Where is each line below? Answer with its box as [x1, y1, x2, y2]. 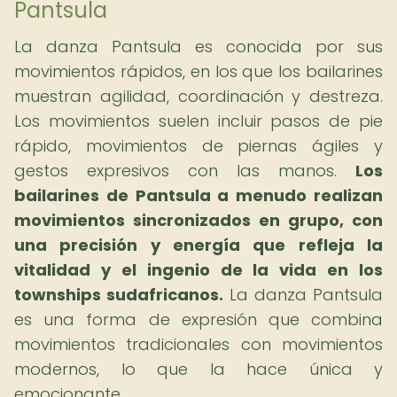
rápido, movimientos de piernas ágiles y [14, 135, 383, 157]
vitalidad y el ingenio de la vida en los [14, 259, 383, 281]
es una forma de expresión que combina [14, 308, 383, 331]
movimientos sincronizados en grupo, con [14, 209, 383, 231]
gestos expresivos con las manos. [14, 160, 355, 182]
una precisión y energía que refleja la [14, 234, 383, 256]
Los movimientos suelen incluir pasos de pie [14, 110, 383, 132]
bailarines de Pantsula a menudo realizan [14, 184, 383, 206]
